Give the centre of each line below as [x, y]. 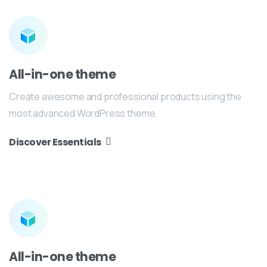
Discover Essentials [55, 142]
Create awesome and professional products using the [125, 96]
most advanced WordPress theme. [83, 113]
